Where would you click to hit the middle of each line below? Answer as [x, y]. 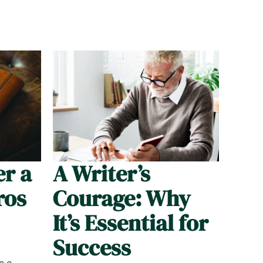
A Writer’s [101, 174]
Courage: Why [121, 199]
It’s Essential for [130, 223]
